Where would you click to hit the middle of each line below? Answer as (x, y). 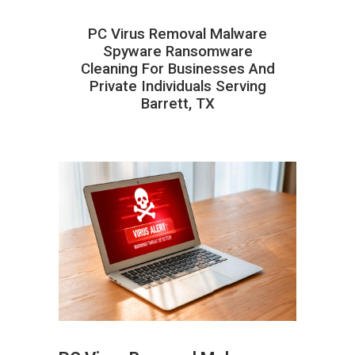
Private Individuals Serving (177, 86)
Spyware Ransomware (177, 51)
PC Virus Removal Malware (177, 34)
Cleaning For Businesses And (177, 69)
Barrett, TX (177, 103)
